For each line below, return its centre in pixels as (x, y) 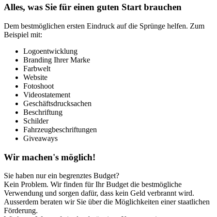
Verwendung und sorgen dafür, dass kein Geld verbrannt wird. (99, 193)
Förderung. (21, 211)
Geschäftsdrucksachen (57, 103)
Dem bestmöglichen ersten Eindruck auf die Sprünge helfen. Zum (104, 26)
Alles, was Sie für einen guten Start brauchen (93, 7)
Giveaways (40, 138)
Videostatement (47, 94)
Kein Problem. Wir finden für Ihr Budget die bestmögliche (93, 185)
